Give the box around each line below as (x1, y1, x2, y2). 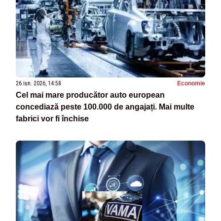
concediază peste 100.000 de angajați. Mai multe (16, 102, 194, 111)
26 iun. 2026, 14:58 (16, 79, 61, 87)
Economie (177, 79, 205, 87)
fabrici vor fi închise (16, 114, 89, 123)
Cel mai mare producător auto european (16, 90, 165, 99)
